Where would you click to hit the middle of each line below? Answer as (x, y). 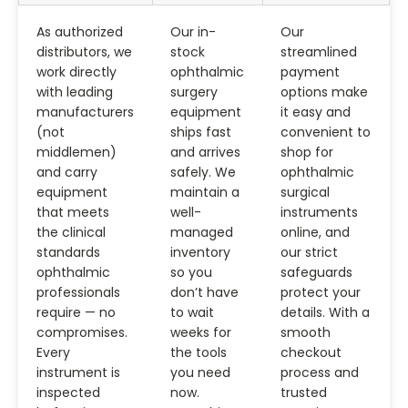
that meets (73, 212)
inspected (68, 392)
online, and (315, 232)
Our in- (193, 31)
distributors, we (84, 51)
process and (320, 372)
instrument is (78, 372)
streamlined (319, 51)
